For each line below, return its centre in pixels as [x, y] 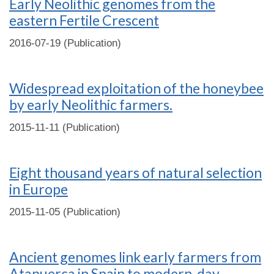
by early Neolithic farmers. [91, 105]
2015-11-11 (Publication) [65, 128]
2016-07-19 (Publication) [65, 43]
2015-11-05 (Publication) [65, 212]
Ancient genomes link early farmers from [135, 257]
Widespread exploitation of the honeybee [136, 88]
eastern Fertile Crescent [84, 20]
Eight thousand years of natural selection [135, 172]
